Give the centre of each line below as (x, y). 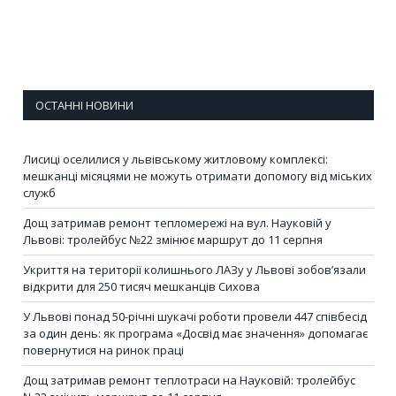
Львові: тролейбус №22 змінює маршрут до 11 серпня (173, 239)
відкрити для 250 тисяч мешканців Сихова (141, 286)
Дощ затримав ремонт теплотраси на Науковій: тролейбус (189, 380)
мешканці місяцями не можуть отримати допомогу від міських (198, 175)
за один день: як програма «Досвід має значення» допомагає (195, 333)
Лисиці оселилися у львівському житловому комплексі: (175, 159)
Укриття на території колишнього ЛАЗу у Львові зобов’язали (194, 269)
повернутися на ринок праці (103, 350)
